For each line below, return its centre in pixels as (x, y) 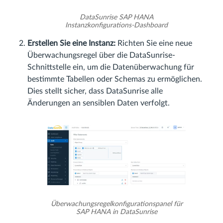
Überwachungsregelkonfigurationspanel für (116, 204)
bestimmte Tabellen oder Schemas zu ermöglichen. (115, 79)
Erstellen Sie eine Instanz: (71, 44)
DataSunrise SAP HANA (116, 18)
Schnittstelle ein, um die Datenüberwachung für (111, 67)
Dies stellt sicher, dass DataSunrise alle (95, 91)
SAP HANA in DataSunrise (116, 212)
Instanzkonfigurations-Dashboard (116, 26)
